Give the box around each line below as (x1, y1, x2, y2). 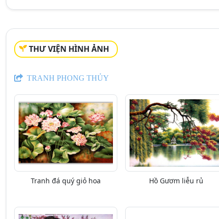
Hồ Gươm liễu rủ (149, 176, 204, 185)
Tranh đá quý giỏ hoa (30, 176, 101, 185)
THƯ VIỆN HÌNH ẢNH (29, 44, 109, 54)
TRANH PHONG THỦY (25, 74, 109, 82)
